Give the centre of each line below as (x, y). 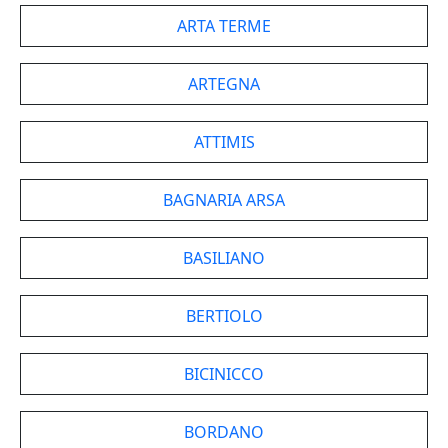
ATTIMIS (224, 142)
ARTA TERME (224, 26)
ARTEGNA (224, 84)
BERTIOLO (224, 316)
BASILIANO (224, 258)
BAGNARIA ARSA (224, 200)
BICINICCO (224, 374)
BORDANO (224, 432)
